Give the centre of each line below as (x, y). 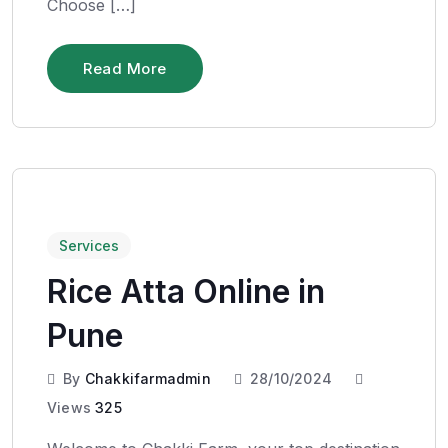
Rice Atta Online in (186, 291)
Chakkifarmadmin (147, 378)
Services (89, 245)
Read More (125, 68)
